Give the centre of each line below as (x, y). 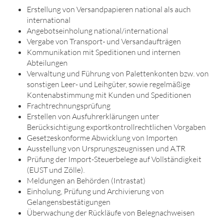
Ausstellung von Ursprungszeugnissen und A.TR (106, 148)
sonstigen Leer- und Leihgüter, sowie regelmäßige (109, 84)
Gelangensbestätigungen (69, 202)
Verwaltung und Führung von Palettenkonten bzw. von (118, 73)
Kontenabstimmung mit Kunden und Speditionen (109, 95)
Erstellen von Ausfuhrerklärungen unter (93, 116)
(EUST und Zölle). (56, 170)
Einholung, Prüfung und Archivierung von (95, 191)
